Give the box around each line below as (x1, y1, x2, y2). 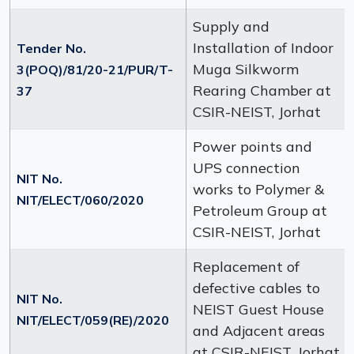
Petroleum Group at (193, 201, 327, 220)
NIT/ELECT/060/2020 (17, 192, 144, 208)
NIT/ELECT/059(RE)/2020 (17, 312, 169, 328)
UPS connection (193, 159, 300, 177)
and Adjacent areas (193, 322, 325, 340)
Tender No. (17, 40, 86, 56)
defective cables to (193, 279, 320, 297)
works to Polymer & (193, 180, 324, 198)
